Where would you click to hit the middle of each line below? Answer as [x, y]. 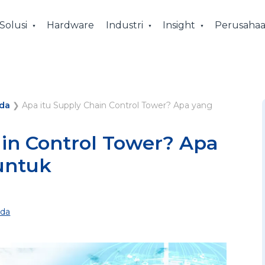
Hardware [70, 25]
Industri [124, 25]
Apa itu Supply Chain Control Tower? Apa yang [117, 105]
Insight [179, 25]
